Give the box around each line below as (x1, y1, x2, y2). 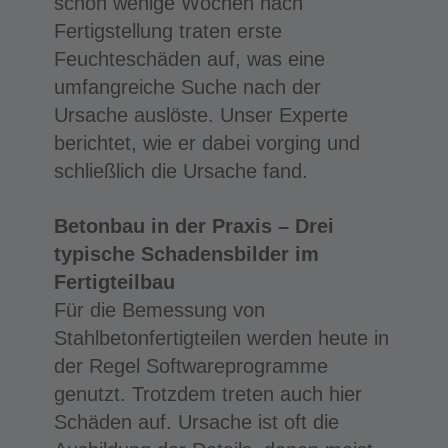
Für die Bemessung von (53, 298, 265, 321)
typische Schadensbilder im (53, 242, 319, 265)
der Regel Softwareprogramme (53, 354, 328, 377)
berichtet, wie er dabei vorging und (53, 131, 360, 154)
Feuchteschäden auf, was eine (53, 47, 325, 70)
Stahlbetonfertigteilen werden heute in (53, 326, 389, 349)
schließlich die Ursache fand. (53, 159, 308, 182)
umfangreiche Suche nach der (53, 75, 321, 98)
